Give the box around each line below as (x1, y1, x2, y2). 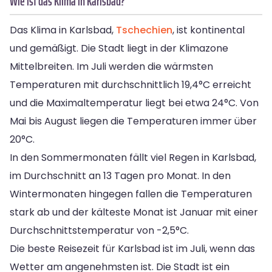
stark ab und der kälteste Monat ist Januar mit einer (10, 205, 258, 219)
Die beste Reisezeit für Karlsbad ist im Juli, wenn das (10, 241, 255, 256)
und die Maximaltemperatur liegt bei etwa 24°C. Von (10, 95, 259, 110)
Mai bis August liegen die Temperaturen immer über (10, 114, 257, 128)
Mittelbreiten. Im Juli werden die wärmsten (10, 59, 213, 73)
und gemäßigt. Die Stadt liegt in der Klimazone (10, 41, 228, 55)
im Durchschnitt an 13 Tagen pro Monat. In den (10, 168, 231, 183)
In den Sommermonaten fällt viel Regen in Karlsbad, (10, 150, 256, 165)
